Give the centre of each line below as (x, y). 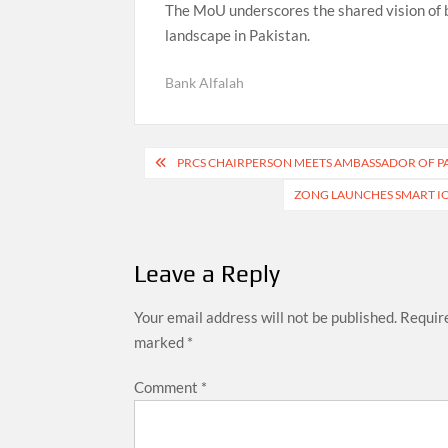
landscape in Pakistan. (238, 35)
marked (161, 342)
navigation (203, 196)
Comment (168, 387)
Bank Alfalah (205, 82)
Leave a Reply (207, 274)
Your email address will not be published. (266, 317)
